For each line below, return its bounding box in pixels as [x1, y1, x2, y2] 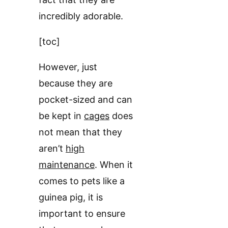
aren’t [39, 142, 66, 154]
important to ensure [39, 208, 125, 219]
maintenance [39, 159, 95, 170]
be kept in [39, 110, 84, 121]
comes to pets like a [39, 175, 125, 186]
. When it [95, 159, 133, 170]
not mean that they [39, 126, 122, 137]
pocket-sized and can [39, 94, 132, 105]
